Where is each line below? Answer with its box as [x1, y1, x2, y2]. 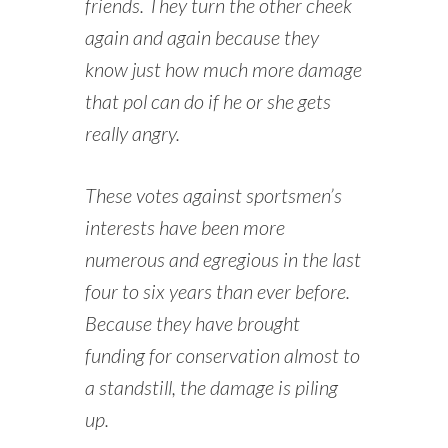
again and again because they [84, 25, 319, 50]
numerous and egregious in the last [84, 247, 361, 272]
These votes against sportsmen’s [84, 183, 342, 208]
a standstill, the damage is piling [84, 375, 338, 400]
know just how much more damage [84, 57, 362, 82]
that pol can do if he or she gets [84, 89, 331, 114]
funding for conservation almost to [84, 343, 360, 368]
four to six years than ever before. [84, 279, 350, 304]
